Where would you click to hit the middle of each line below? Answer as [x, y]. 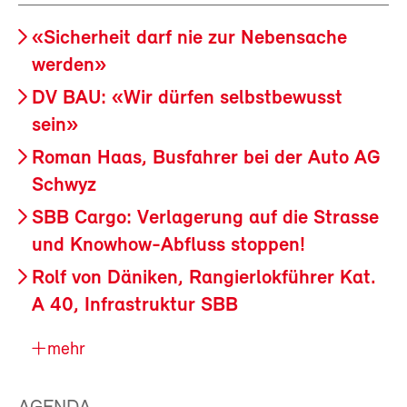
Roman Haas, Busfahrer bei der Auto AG [206, 158]
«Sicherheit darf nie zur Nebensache [189, 38]
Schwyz [64, 185]
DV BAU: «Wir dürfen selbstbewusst [187, 98]
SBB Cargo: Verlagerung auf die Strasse [205, 218]
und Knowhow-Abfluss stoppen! [169, 245]
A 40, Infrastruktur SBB [135, 305]
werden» [69, 65]
